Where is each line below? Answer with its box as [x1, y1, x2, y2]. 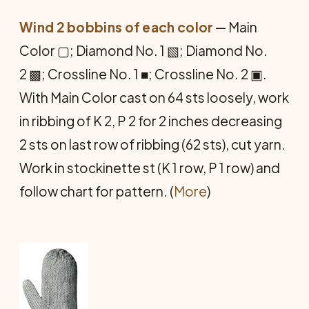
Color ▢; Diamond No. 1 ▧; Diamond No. [19, 41, 268, 59]
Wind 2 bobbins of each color [19, 18, 214, 35]
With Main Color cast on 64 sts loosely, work [19, 88, 289, 106]
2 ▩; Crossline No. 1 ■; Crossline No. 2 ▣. [19, 65, 267, 82]
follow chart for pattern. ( [19, 182, 174, 199]
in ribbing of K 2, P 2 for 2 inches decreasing [19, 112, 282, 129]
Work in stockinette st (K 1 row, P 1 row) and [19, 159, 280, 176]
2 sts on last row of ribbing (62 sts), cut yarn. [19, 135, 286, 152]
